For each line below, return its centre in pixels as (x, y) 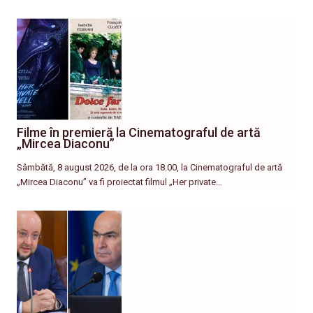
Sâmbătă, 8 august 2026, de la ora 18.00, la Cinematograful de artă (150, 168)
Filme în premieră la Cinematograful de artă (139, 133)
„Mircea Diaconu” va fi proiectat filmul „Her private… (119, 182)
